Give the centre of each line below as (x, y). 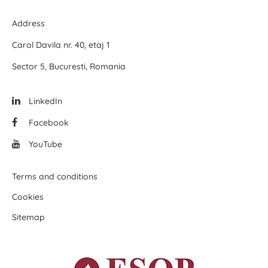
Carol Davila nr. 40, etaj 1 (61, 45)
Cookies (28, 197)
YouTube (44, 144)
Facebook (48, 123)
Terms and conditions (55, 177)
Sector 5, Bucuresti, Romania (69, 67)
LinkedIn (44, 101)
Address (28, 24)
